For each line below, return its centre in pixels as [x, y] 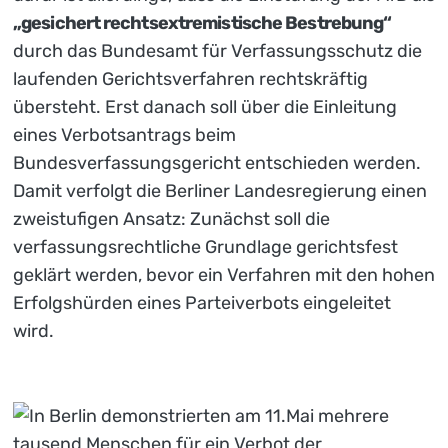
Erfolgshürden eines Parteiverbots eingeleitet [202, 303]
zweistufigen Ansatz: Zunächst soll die [171, 219]
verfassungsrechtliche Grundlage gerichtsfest [205, 247]
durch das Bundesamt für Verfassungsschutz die [217, 51]
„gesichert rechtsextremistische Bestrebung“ [202, 23]
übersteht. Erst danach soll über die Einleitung [205, 107]
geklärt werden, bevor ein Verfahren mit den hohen [224, 275]
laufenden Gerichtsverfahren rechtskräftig [190, 79]
